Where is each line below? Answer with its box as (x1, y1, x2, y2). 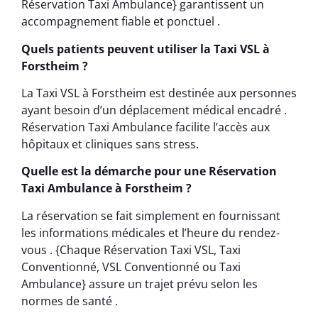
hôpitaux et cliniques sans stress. (21, 136, 199, 153)
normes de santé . (21, 292, 118, 309)
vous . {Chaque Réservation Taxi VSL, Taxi (21, 241, 241, 258)
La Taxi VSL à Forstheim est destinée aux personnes (21, 85, 297, 102)
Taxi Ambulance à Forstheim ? (21, 180, 192, 197)
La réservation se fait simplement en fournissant (21, 207, 280, 224)
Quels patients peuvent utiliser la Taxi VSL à (21, 40, 270, 57)
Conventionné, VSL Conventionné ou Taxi (21, 258, 241, 275)
